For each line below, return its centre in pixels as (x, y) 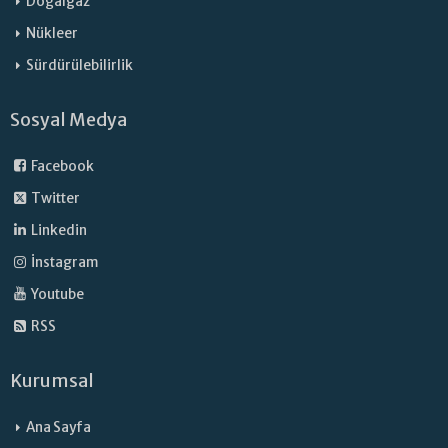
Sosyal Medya (68, 120)
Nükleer (52, 33)
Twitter (55, 198)
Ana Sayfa (58, 427)
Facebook (62, 166)
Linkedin (58, 230)
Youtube (57, 294)
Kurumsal (52, 381)
